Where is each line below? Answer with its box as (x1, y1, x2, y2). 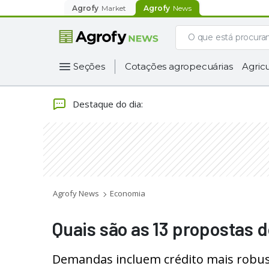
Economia (110, 188, 145, 199)
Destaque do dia (73, 97, 141, 110)
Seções (73, 61, 105, 72)
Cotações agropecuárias (124, 61, 233, 72)
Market (101, 3, 126, 13)
